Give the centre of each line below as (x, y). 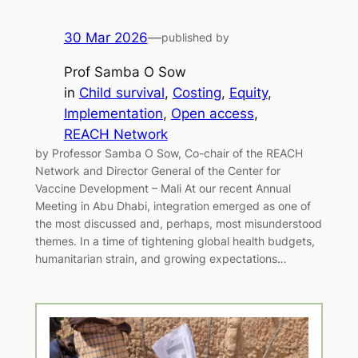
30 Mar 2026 (105, 38)
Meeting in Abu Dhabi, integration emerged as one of (173, 206)
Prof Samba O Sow (125, 72)
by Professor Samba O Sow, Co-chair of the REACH (169, 153)
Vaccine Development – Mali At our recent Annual (163, 189)
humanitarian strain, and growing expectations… (161, 259)
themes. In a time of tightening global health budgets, (175, 241)
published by (195, 38)
